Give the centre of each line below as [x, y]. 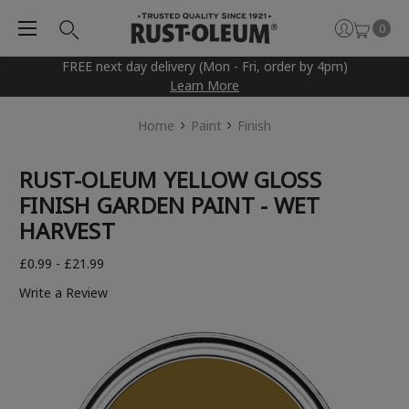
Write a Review [63, 293]
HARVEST [67, 231]
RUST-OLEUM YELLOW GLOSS [170, 180]
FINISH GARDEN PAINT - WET [170, 205]
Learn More [204, 86]
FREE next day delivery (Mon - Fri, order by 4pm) [204, 67]
